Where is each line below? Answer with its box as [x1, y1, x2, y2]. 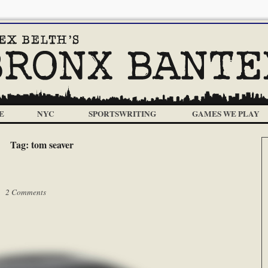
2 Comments [5, 187, 46, 197]
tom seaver [31, 138, 74, 151]
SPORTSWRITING [88, 108, 156, 120]
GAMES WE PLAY [191, 108, 260, 120]
